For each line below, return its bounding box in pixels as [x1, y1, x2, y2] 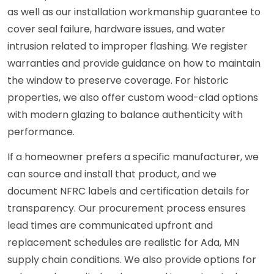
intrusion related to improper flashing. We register [7, 39, 248, 54]
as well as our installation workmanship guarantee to [7, 5, 261, 20]
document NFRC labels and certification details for [7, 184, 250, 199]
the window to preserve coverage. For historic [7, 73, 229, 88]
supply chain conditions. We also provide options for [7, 253, 256, 267]
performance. [7, 125, 75, 139]
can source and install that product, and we [7, 167, 217, 182]
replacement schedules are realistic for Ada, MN [7, 235, 239, 250]
